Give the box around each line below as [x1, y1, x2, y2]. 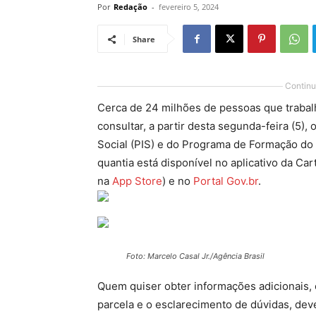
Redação [114, 1, 147, 12]
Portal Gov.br [193, 174, 258, 188]
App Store [112, 174, 162, 188]
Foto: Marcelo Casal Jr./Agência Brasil [126, 251, 265, 261]
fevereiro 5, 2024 [159, 1, 219, 12]
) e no [162, 174, 193, 188]
